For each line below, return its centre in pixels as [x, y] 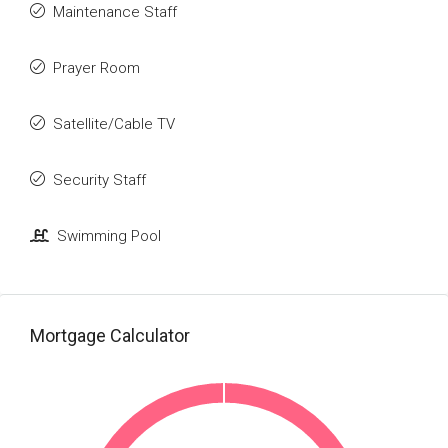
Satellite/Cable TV [114, 124]
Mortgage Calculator [110, 335]
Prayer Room [96, 68]
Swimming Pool [109, 236]
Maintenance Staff [115, 12]
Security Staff [99, 180]
